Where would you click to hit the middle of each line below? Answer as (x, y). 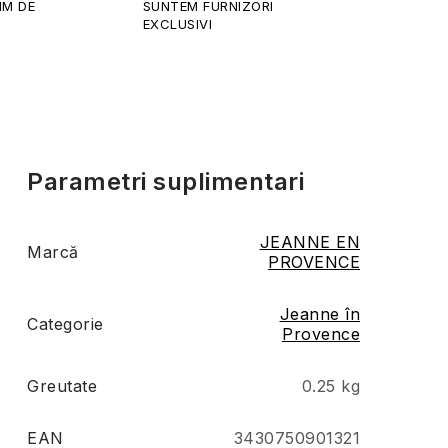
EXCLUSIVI (177, 24)
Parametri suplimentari (165, 182)
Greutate (62, 386)
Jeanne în (319, 314)
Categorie (65, 324)
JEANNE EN (309, 242)
